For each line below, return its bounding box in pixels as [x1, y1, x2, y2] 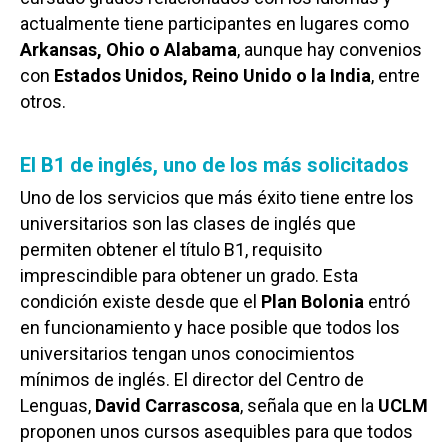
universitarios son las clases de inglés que [20, 213, 356, 235]
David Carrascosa [95, 395, 240, 417]
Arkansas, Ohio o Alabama [20, 39, 237, 61]
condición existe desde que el [20, 291, 261, 313]
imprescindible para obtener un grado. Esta [20, 265, 358, 287]
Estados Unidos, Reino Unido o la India [54, 65, 371, 87]
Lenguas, [20, 395, 95, 417]
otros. [20, 91, 66, 113]
